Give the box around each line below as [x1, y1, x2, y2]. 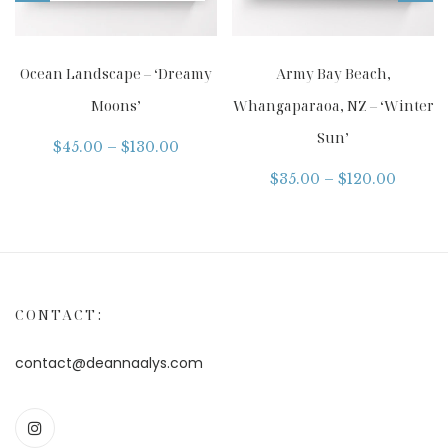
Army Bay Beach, [275, 64, 391, 84]
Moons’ [91, 96, 141, 116]
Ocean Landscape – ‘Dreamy [20, 64, 212, 84]
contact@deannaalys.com [15, 353, 203, 374]
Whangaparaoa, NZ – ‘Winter [232, 96, 434, 116]
